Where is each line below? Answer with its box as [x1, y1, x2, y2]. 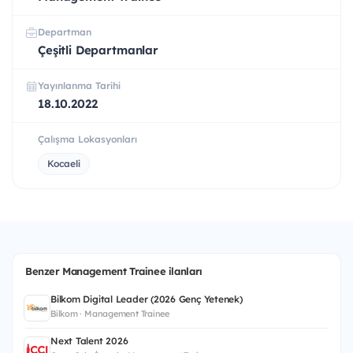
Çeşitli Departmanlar [38, 43, 158, 58]
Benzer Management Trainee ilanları [25, 265, 203, 278]
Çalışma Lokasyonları [38, 133, 137, 146]
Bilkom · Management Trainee [50, 308, 169, 320]
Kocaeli [47, 158, 80, 170]
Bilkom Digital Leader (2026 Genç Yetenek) [50, 293, 243, 306]
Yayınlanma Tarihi [38, 80, 121, 92]
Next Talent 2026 [50, 334, 128, 347]
